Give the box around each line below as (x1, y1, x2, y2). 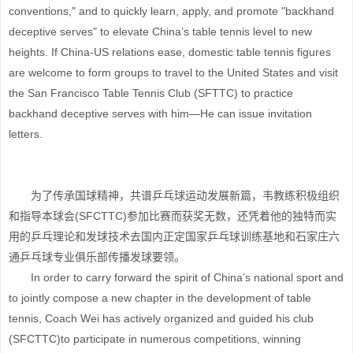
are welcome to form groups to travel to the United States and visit (9, 66, 338, 79)
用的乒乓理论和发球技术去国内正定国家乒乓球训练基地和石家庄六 (9, 230, 340, 243)
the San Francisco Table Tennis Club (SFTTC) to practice (9, 87, 293, 99)
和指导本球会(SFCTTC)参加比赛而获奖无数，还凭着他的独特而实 (9, 210, 336, 222)
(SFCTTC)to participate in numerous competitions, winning (9, 333, 301, 345)
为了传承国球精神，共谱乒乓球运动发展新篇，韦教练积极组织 (9, 189, 340, 202)
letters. (9, 128, 43, 140)
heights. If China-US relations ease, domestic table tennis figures (9, 46, 331, 58)
